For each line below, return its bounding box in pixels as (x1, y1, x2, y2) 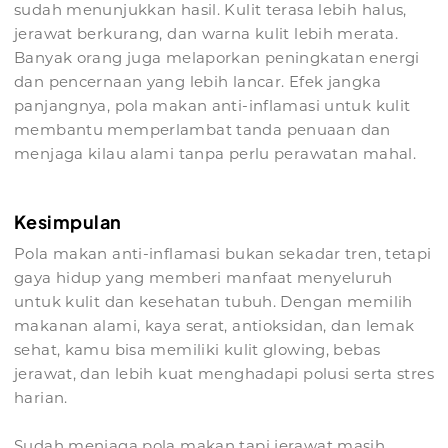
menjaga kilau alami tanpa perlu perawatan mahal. (14, 144, 416, 164)
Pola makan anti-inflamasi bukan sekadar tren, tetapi (14, 244, 432, 264)
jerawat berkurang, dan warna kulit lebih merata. (14, 24, 398, 44)
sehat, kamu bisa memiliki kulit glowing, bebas (14, 340, 381, 360)
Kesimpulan (14, 210, 122, 234)
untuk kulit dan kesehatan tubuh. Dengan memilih (14, 292, 413, 312)
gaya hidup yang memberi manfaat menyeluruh (14, 268, 393, 288)
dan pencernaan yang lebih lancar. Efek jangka (14, 72, 381, 92)
